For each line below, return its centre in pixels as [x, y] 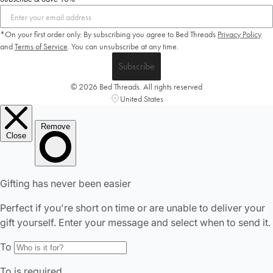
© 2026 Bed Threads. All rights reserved [136, 87]
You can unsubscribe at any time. [125, 47]
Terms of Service [41, 47]
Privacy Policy [239, 34]
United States [141, 99]
